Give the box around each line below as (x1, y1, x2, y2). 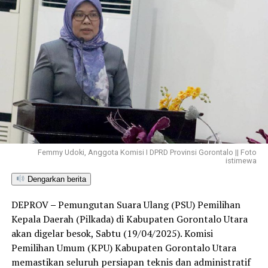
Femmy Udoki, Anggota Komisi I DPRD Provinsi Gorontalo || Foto (38, 147, 257, 157)
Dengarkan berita (25, 174, 86, 184)
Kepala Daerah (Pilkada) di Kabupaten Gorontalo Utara (11, 212, 248, 226)
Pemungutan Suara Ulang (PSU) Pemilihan (57, 197, 240, 211)
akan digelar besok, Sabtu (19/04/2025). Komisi (11, 226, 213, 240)
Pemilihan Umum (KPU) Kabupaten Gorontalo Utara (11, 240, 236, 254)
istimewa (226, 156, 257, 165)
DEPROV (11, 197, 48, 211)
